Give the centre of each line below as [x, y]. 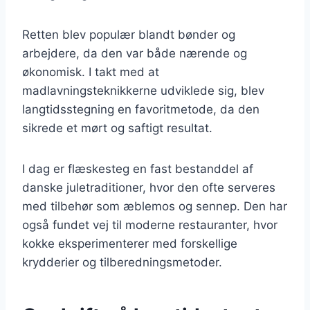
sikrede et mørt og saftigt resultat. [117, 128]
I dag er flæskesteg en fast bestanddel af [138, 168]
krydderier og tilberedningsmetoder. [122, 262]
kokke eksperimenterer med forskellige [130, 243]
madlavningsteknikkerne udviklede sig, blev [143, 90]
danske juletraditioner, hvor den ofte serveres [149, 187]
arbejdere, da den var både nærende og [135, 53]
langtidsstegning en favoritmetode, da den [141, 109]
